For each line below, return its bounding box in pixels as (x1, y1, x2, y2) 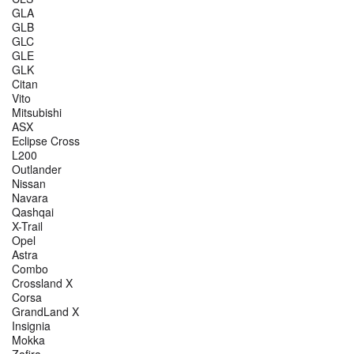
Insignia (12, 318, 51, 334)
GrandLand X (12, 303, 79, 320)
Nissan (12, 175, 46, 192)
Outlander (12, 161, 62, 178)
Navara (12, 190, 48, 206)
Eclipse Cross (12, 133, 80, 149)
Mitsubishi (12, 104, 62, 121)
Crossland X (12, 275, 73, 292)
